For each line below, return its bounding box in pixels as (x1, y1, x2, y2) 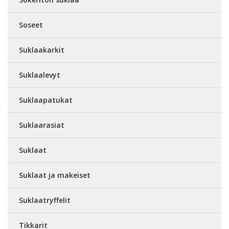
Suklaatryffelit (19, 195, 71, 205)
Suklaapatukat (19, 95, 73, 105)
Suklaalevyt (19, 70, 60, 80)
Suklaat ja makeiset (19, 170, 90, 180)
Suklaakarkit (19, 44, 64, 55)
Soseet (19, 19, 43, 30)
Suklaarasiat (19, 120, 64, 130)
